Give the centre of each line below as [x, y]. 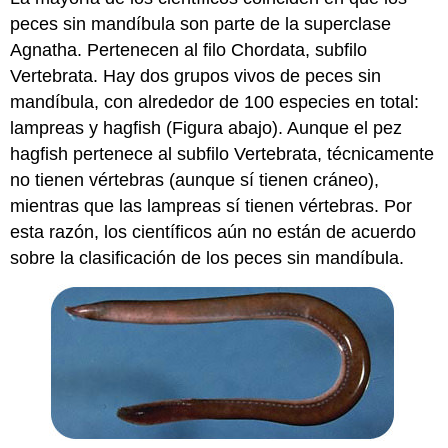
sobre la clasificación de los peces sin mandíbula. [207, 258]
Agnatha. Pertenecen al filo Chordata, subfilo [189, 50]
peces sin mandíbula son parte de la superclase [201, 24]
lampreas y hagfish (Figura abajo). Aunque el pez [206, 128]
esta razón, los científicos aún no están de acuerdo [213, 232]
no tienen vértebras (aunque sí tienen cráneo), [195, 180]
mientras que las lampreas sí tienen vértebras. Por [211, 206]
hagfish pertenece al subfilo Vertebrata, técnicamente [222, 154]
